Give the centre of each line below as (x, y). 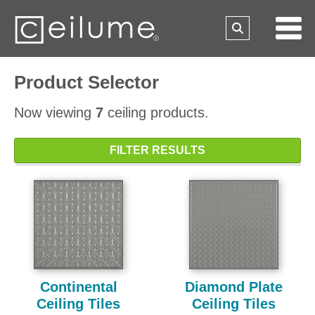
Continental (78, 287)
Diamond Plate (233, 287)
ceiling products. (156, 112)
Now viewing (55, 112)
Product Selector (86, 82)
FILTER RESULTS (157, 150)
